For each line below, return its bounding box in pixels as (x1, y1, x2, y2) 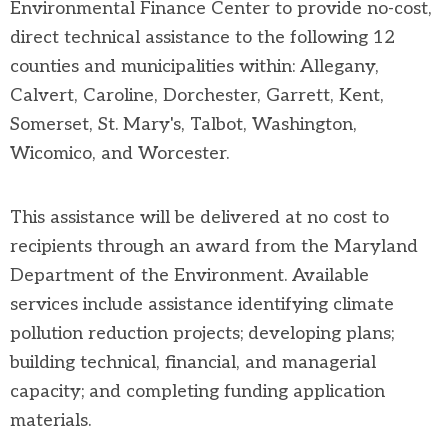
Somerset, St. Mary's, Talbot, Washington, (10, 114, 357, 135)
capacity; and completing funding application (10, 381, 385, 402)
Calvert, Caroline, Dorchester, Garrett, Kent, (10, 85, 384, 106)
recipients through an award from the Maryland (10, 236, 418, 257)
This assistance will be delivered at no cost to (10, 207, 389, 228)
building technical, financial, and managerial (10, 352, 376, 373)
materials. (10, 410, 91, 431)
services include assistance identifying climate (10, 294, 394, 315)
